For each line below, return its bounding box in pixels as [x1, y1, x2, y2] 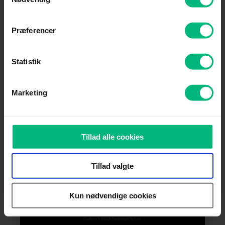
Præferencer [12, 26, 56, 35]
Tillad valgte [91, 161, 134, 170]
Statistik [12, 57, 41, 66]
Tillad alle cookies [81, 132, 144, 141]
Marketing [12, 88, 47, 97]
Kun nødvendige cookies [69, 191, 156, 200]
